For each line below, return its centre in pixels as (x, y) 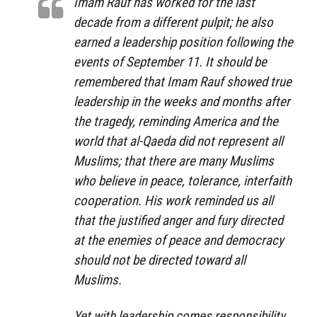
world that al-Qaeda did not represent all (178, 141)
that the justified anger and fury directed (178, 220)
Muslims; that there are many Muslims (174, 161)
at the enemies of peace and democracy (179, 240)
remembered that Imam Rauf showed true (183, 81)
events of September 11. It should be (170, 62)
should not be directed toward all (160, 260)
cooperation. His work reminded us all (173, 200)
